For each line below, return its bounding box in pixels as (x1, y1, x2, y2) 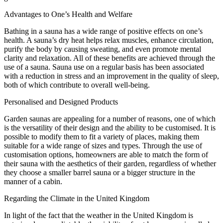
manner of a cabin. (4, 177, 62, 186)
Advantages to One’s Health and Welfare (4, 9, 132, 18)
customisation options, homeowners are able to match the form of (4, 150, 208, 159)
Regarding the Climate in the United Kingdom (4, 194, 149, 203)
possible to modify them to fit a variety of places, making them (4, 132, 199, 141)
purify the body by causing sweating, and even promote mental (4, 44, 201, 53)
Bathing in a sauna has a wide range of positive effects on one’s (4, 26, 203, 35)
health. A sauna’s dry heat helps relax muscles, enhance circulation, (4, 35, 214, 44)
